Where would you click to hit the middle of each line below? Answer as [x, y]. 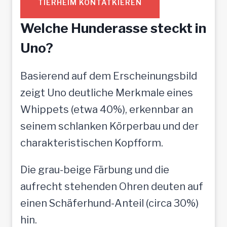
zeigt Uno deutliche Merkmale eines [107, 92]
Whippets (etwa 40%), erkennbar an [107, 109]
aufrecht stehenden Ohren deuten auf [112, 186]
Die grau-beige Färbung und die [95, 169]
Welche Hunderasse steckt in [113, 28]
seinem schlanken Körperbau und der [109, 126]
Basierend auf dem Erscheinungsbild [109, 76]
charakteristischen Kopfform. [92, 143]
